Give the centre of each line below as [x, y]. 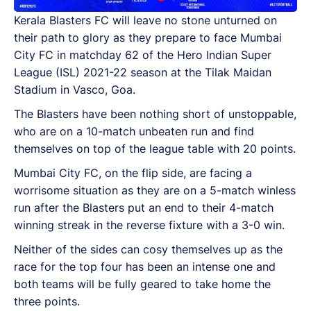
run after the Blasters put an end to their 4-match [144, 208]
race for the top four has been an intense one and [145, 267]
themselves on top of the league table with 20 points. [155, 149]
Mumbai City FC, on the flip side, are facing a [133, 173]
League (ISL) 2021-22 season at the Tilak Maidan [143, 72]
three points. [47, 301]
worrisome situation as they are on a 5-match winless [155, 190]
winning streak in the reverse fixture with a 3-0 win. [149, 225]
